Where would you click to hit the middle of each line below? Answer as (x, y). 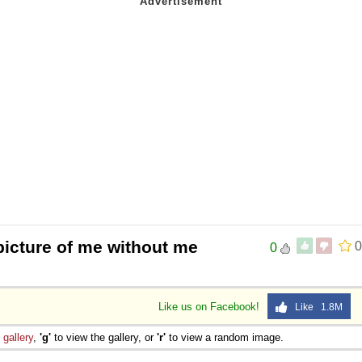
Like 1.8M (315, 307)
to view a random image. (225, 337)
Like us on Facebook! (210, 306)
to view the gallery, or (104, 337)
